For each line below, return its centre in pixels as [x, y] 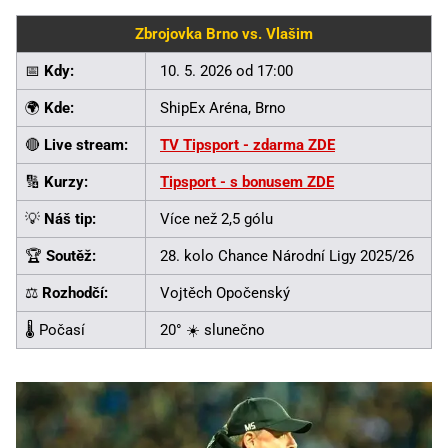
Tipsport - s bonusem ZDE [247, 181]
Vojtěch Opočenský [225, 292]
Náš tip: [70, 218]
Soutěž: [71, 255]
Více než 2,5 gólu [216, 218]
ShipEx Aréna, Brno [223, 107]
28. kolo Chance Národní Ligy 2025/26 [287, 255]
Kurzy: [66, 181]
